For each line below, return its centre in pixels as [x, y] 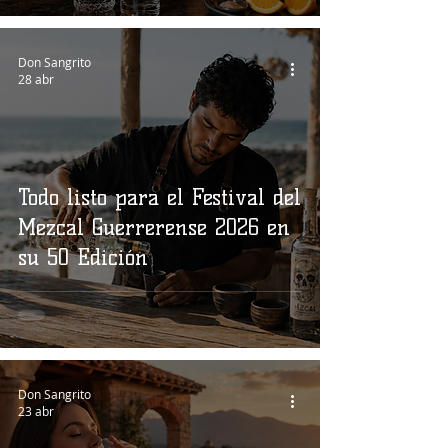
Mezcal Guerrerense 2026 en [154, 227]
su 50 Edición [83, 257]
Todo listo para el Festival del [159, 197]
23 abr [36, 411]
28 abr [36, 79]
